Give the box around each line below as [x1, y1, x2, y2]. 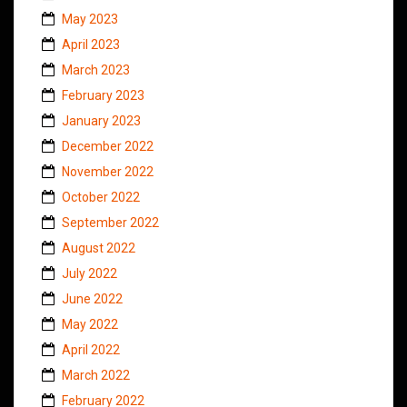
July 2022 [62, 266, 117, 282]
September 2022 [62, 215, 159, 231]
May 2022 [62, 317, 118, 333]
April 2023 [62, 37, 120, 53]
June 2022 [62, 292, 123, 307]
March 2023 [62, 63, 130, 78]
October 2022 [62, 190, 140, 205]
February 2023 [62, 88, 144, 104]
